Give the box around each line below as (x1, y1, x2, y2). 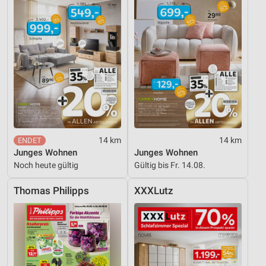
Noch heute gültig (14, 160, 78, 170)
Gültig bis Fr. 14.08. (134, 160, 205, 170)
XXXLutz (134, 185, 173, 197)
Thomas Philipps (14, 185, 89, 197)
